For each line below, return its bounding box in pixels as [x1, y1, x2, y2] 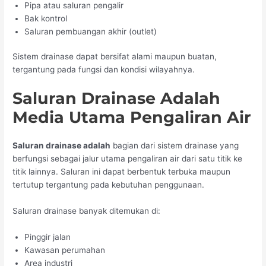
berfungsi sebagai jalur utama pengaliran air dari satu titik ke [12, 154, 243, 164]
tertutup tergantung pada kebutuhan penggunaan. [12, 180, 205, 190]
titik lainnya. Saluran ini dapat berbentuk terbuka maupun [12, 167, 231, 177]
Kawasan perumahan [24, 245, 106, 255]
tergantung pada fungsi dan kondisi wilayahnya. [12, 65, 195, 75]
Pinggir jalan [24, 232, 71, 242]
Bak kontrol [24, 13, 68, 23]
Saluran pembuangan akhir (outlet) [24, 26, 157, 36]
